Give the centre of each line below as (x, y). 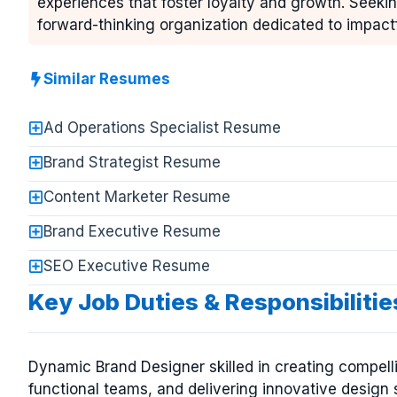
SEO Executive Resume (127, 266)
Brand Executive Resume (132, 231)
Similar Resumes (107, 78)
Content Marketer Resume (137, 197)
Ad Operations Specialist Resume (162, 128)
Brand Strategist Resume (132, 162)
